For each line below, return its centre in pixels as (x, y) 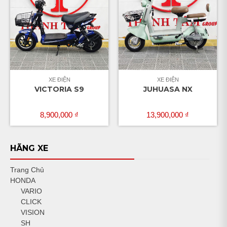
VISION (33, 213)
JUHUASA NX (168, 89)
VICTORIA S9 (59, 89)
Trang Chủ (27, 170)
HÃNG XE (29, 148)
